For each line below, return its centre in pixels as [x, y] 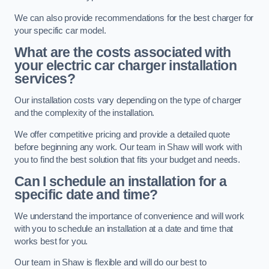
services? [45, 79]
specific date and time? [86, 195]
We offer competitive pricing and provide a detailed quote [122, 134]
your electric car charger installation [126, 66]
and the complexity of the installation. [85, 113]
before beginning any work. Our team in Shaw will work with [128, 147]
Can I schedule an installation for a [121, 182]
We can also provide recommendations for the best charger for [134, 18]
